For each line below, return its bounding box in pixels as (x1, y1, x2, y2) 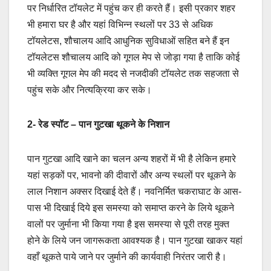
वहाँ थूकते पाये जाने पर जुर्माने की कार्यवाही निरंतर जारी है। (27, 252, 227, 263)
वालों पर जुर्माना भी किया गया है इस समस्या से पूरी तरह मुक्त (27, 219, 229, 230)
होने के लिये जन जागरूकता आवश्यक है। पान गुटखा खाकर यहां (27, 235, 243, 246)
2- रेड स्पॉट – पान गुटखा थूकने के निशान (27, 119, 172, 130)
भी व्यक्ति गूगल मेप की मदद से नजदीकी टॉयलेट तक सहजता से (27, 68, 239, 79)
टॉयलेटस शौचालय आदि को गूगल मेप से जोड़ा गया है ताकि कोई (27, 52, 240, 63)
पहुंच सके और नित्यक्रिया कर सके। (27, 85, 154, 96)
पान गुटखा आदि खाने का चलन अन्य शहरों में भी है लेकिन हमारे (27, 154, 236, 165)
